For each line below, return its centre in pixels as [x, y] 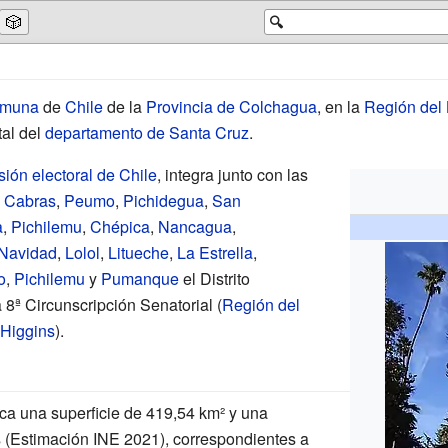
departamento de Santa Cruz [146, 132]
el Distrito [214, 278]
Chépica [119, 226]
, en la [340, 106]
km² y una [233, 412]
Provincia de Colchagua [231, 106]
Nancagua [194, 226]
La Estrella [214, 252]
